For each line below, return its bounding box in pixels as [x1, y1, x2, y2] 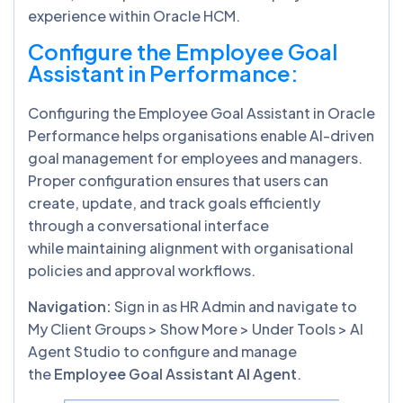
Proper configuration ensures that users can [28, 170, 328, 190]
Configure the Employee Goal [28, 37, 337, 65]
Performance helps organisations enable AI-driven [28, 125, 374, 145]
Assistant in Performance [28, 58, 291, 86]
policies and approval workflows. [28, 260, 258, 280]
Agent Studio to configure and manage [28, 341, 297, 361]
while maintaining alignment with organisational [28, 237, 354, 257]
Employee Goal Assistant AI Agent [54, 363, 297, 383]
